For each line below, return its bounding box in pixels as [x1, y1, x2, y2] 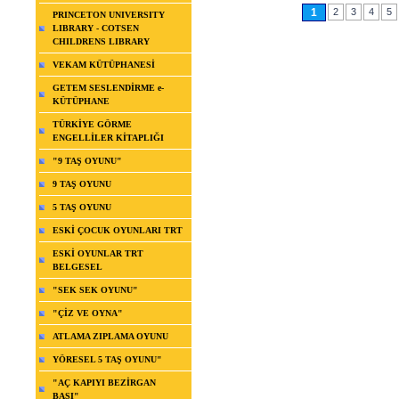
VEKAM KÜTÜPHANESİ [53, 60, 155, 70]
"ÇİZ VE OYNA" [53, 308, 123, 319]
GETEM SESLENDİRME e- [53, 83, 164, 94]
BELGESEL [53, 262, 102, 273]
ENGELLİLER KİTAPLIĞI [53, 133, 164, 143]
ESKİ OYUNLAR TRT [53, 248, 143, 259]
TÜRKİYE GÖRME [53, 119, 132, 130]
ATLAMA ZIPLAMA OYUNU [53, 331, 168, 342]
